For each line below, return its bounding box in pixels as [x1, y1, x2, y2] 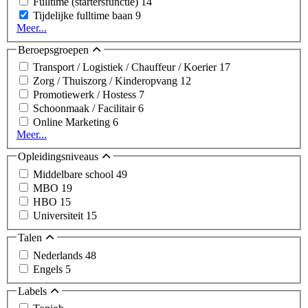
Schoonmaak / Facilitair [33, 102, 138, 115]
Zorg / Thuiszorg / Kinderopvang [33, 75, 180, 87]
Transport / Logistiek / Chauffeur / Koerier [33, 61, 219, 74]
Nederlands [33, 249, 85, 261]
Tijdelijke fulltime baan [33, 9, 135, 21]
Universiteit [33, 210, 86, 221]
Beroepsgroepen [18, 43, 91, 56]
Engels [33, 263, 65, 275]
